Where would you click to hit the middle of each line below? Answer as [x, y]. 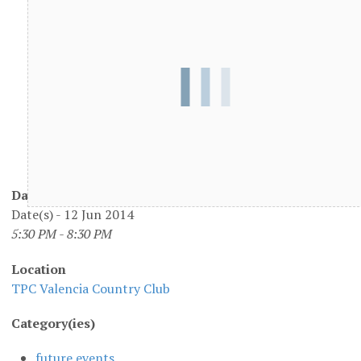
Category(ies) [53, 323]
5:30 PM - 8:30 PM [62, 234]
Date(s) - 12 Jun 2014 [73, 215]
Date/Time [45, 195]
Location [39, 269]
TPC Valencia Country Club [91, 288]
